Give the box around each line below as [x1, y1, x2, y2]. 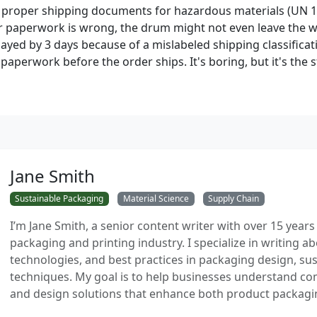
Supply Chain [208, 192, 260, 204]
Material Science [122, 192, 189, 204]
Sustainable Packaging [15, 192, 104, 204]
